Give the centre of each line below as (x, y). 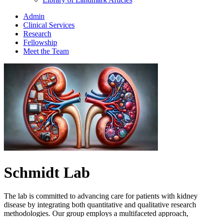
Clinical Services (49, 25)
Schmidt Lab (47, 173)
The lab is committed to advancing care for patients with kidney (101, 196)
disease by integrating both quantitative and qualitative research (100, 205)
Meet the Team (46, 51)
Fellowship (40, 42)
